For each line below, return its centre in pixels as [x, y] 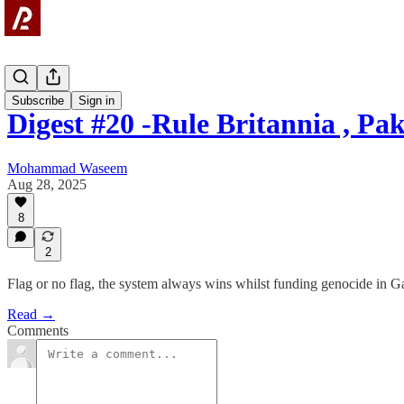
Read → [31, 314]
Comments [38, 331]
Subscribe [38, 101]
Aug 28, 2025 [47, 184]
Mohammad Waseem [67, 168]
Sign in [96, 101]
